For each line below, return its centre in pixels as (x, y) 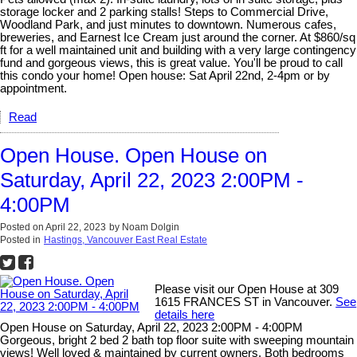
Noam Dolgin (151, 228)
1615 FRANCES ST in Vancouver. (245, 302)
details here (185, 315)
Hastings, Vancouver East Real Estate (126, 240)
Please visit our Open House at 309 (247, 290)
